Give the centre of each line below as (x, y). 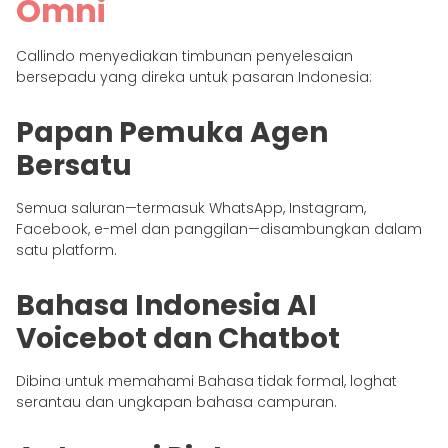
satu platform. (66, 249)
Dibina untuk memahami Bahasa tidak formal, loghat (206, 380)
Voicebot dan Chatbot (178, 338)
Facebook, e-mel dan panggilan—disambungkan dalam (219, 228)
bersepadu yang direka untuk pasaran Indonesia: (194, 76)
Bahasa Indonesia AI (166, 305)
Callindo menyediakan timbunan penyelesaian (184, 55)
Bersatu (74, 165)
